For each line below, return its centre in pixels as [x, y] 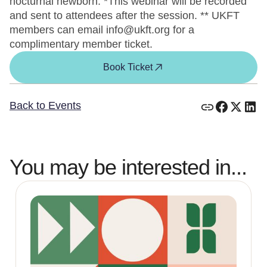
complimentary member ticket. [81, 44]
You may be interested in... [128, 167]
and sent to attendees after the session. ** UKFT [125, 15]
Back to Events [45, 105]
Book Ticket [128, 67]
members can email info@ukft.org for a [102, 30]
